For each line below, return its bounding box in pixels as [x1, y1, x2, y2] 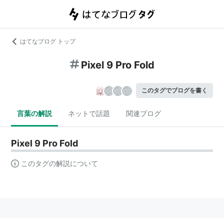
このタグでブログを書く [141, 86, 207, 94]
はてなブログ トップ [20, 37, 76, 45]
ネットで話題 [68, 109, 110, 117]
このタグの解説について [21, 159, 98, 167]
